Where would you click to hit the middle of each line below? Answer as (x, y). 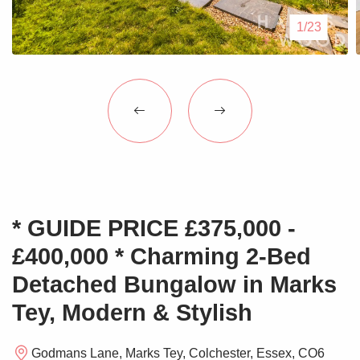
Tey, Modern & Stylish (132, 312)
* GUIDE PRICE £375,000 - (154, 227)
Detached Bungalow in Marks (174, 284)
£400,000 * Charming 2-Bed (162, 256)
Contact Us (76, 58)
